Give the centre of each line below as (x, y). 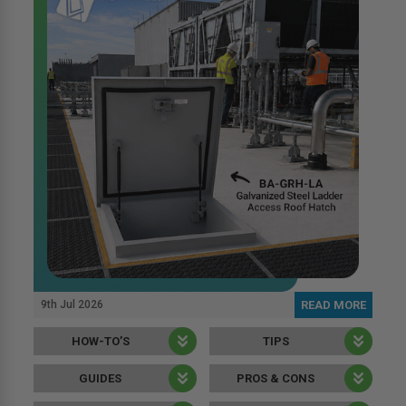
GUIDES (101, 379)
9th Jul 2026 (72, 305)
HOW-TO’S (100, 342)
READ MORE (333, 305)
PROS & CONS (276, 379)
